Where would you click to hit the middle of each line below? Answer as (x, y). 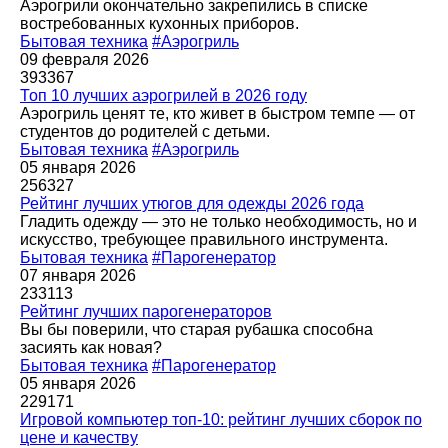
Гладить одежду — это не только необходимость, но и (218, 222)
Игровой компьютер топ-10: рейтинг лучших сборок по (221, 420)
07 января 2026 (78, 276)
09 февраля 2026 (84, 60)
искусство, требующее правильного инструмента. (204, 240)
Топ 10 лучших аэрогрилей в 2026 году (163, 96)
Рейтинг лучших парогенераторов (146, 312)
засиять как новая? (91, 348)
